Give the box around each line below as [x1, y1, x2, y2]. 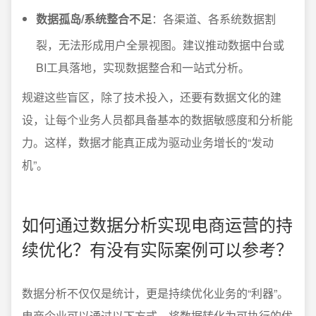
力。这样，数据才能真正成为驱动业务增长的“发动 [22, 134, 274, 150]
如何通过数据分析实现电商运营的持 [22, 212, 293, 236]
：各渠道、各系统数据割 [152, 11, 276, 27]
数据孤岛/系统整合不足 [36, 11, 152, 27]
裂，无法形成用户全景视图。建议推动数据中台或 [36, 37, 284, 53]
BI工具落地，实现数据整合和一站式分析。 [36, 59, 250, 75]
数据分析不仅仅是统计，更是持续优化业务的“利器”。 [22, 285, 288, 301]
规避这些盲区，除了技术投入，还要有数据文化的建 [22, 89, 281, 105]
